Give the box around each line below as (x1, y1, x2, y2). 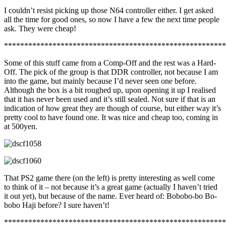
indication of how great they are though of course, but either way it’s (4, 104, 221, 113)
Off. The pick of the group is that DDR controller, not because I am (4, 68, 218, 77)
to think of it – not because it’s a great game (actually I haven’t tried (4, 183, 217, 192)
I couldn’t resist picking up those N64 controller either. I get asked (4, 6, 213, 15)
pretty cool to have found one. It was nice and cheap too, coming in (4, 113, 218, 122)
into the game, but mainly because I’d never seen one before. (4, 77, 197, 86)
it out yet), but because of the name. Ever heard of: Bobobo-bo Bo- (4, 192, 217, 201)
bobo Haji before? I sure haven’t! (4, 201, 109, 210)
